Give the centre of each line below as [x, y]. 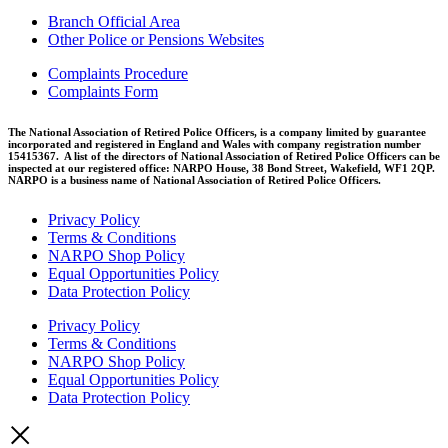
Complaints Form [103, 91]
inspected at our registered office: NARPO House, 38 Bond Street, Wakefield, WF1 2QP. [221, 167]
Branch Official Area [114, 21]
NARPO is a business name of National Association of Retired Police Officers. [194, 179]
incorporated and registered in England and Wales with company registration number [214, 143]
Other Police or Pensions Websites [156, 39]
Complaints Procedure [118, 73]
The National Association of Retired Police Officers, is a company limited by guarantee [217, 131]
